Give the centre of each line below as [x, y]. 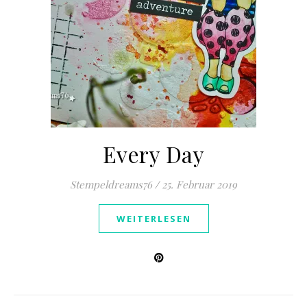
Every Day [153, 154]
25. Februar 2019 [199, 184]
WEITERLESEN [153, 219]
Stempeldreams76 [111, 184]
